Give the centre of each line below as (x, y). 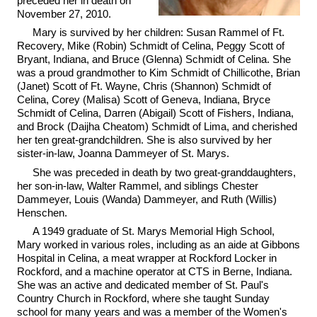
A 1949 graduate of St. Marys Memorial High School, (154, 231)
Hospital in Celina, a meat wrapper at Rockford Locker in (146, 258)
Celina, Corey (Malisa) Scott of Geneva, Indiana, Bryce (143, 99)
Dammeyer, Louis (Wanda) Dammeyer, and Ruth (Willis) (146, 199)
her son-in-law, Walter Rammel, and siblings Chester (137, 185)
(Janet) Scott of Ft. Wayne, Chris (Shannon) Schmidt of (144, 86)
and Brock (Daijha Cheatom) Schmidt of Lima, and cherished (157, 126)
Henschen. (42, 212)
